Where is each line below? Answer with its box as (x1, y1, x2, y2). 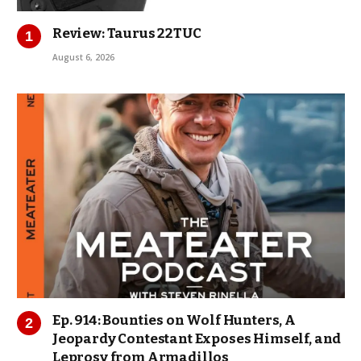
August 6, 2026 (52, 52, 114, 64)
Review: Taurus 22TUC (52, 25, 201, 43)
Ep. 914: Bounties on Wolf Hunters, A (52, 312, 296, 330)
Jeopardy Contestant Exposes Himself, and (52, 330, 342, 348)
